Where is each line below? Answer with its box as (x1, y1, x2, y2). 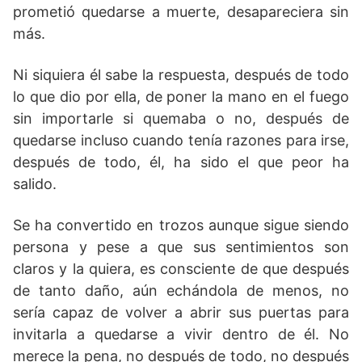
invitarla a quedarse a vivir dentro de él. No (13, 326, 349, 343)
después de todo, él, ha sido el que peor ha (13, 154, 349, 171)
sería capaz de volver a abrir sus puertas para (13, 304, 349, 322)
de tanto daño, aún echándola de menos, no (13, 282, 349, 300)
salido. (13, 175, 57, 193)
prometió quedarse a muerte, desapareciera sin (13, 3, 349, 21)
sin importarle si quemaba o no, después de (13, 110, 349, 128)
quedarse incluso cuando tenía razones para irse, (13, 132, 349, 149)
